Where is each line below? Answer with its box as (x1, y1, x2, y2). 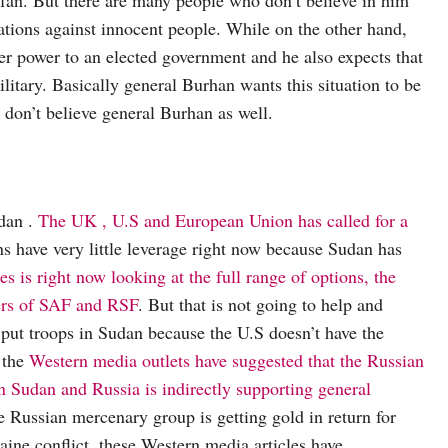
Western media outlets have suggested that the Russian (29, 347, 424, 372)
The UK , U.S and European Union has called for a (38, 207, 408, 232)
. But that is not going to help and (138, 291, 383, 316)
